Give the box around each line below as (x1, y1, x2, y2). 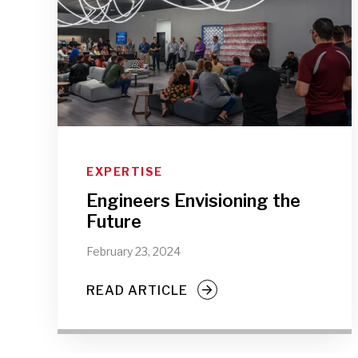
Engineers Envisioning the (86, 190, 301, 211)
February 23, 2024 (86, 245, 181, 258)
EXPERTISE (86, 165, 163, 178)
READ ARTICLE (86, 282, 189, 298)
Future (86, 211, 142, 232)
